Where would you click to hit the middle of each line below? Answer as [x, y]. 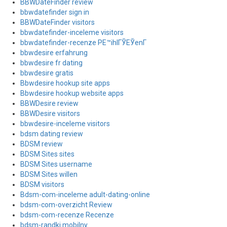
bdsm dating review [52, 134]
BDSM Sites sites [47, 154]
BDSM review [42, 144]
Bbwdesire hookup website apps [72, 93]
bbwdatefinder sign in [55, 12]
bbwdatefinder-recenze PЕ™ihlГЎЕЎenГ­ [83, 43]
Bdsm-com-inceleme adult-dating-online [85, 195]
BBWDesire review [49, 103]
